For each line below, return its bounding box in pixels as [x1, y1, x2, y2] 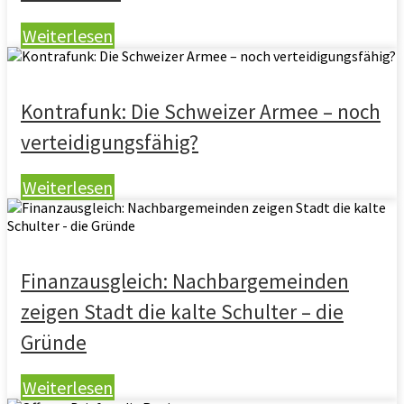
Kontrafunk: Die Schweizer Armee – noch [21, 98, 381, 124]
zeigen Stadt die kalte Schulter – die [21, 298, 344, 325]
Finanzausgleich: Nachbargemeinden [21, 268, 349, 294]
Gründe [21, 329, 87, 355]
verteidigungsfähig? [21, 129, 198, 155]
